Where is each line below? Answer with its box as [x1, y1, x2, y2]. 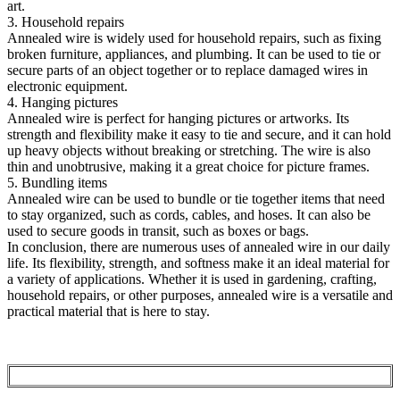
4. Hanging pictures [7, 94, 118, 110]
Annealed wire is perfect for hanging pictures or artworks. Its [7, 110, 349, 126]
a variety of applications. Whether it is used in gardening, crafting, [7, 271, 377, 287]
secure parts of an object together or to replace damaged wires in [7, 62, 368, 78]
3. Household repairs [7, 13, 124, 29]
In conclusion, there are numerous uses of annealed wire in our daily [7, 238, 390, 254]
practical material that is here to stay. [7, 303, 210, 319]
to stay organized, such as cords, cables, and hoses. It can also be [7, 206, 371, 222]
